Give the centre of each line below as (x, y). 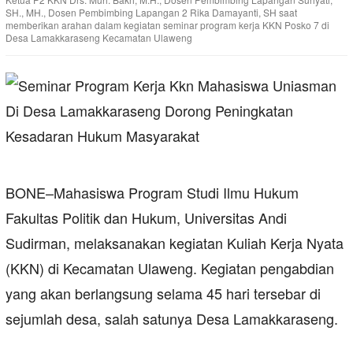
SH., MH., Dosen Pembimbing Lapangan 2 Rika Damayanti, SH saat (151, 13)
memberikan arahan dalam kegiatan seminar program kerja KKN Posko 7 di (167, 25)
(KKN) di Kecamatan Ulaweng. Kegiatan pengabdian (170, 268)
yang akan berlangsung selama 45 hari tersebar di (163, 294)
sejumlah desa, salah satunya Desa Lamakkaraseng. (172, 319)
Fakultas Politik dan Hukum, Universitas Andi (146, 218)
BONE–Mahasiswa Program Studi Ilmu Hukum (152, 193)
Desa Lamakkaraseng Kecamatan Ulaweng (99, 38)
